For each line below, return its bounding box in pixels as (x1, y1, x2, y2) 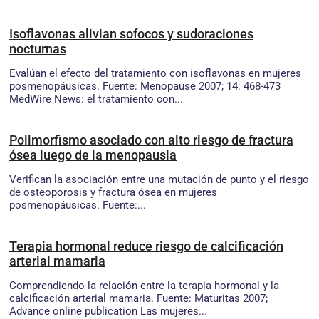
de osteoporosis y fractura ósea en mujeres (9, 185, 217, 199)
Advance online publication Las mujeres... (9, 304, 207, 318)
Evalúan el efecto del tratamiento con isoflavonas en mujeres (9, 66, 301, 80)
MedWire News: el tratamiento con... (9, 92, 183, 105)
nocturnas (9, 41, 66, 56)
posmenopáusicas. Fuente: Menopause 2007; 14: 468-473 (9, 79, 281, 93)
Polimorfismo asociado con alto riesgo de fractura (9, 132, 293, 147)
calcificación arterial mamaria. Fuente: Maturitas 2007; (9, 291, 268, 305)
